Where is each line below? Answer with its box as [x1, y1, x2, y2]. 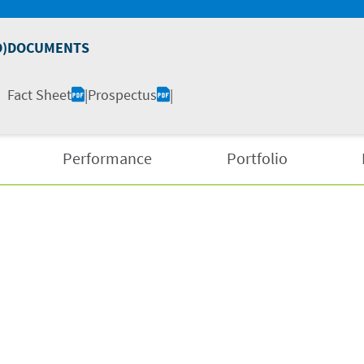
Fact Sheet [7, 84, 71, 104]
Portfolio [226, 148, 288, 168]
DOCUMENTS [7, 38, 89, 57]
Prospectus [88, 84, 157, 104]
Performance [63, 148, 152, 168]
